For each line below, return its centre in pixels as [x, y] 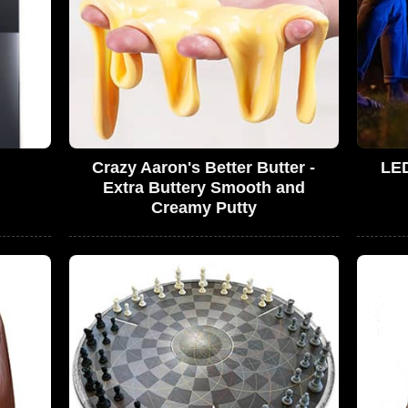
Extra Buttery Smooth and [204, 188]
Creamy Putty [204, 208]
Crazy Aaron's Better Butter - [204, 168]
